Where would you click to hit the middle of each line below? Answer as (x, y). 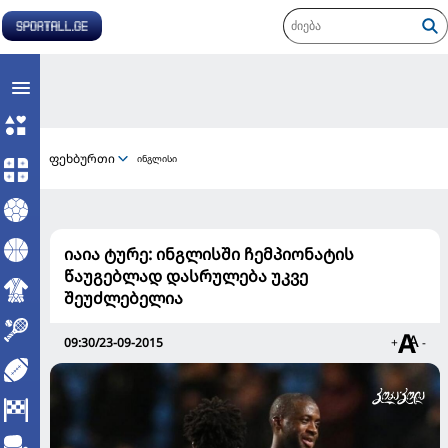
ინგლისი (157, 158)
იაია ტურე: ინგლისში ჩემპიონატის (209, 254)
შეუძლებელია (123, 298)
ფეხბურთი (82, 158)
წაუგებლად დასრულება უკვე (186, 276)
